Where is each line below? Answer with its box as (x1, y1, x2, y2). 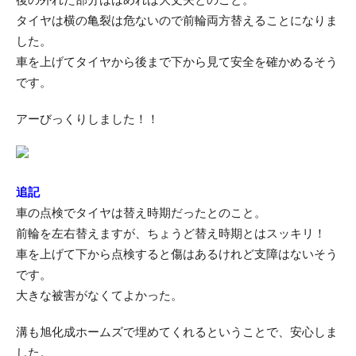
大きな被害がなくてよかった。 (16, 288, 183, 302)
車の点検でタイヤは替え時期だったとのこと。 (16, 206, 266, 219)
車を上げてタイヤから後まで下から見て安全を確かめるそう (16, 55, 338, 68)
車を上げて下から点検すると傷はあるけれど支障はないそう (16, 247, 338, 261)
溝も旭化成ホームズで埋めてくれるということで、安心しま (16, 325, 338, 339)
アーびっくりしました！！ (16, 112, 159, 126)
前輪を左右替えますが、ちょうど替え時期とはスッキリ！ (16, 226, 326, 240)
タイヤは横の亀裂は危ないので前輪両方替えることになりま (16, 14, 338, 27)
